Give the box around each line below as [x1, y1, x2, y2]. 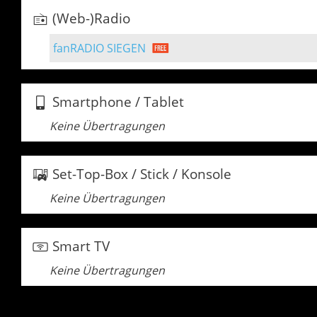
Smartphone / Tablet [52, 93, 184, 111]
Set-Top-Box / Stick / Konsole [52, 165, 231, 183]
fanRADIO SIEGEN [52, 40, 146, 56]
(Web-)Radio [52, 9, 130, 28]
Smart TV [52, 237, 110, 255]
